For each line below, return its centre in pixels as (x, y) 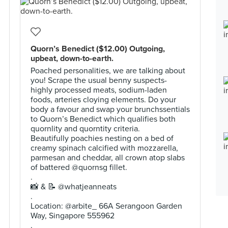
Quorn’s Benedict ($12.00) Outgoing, (98, 49)
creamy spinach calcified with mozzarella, (104, 148)
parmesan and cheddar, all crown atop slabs (108, 158)
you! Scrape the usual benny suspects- (99, 80)
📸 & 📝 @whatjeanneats (74, 187)
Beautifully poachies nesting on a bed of (102, 138)
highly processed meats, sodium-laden (99, 90)
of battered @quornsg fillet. (79, 167)
